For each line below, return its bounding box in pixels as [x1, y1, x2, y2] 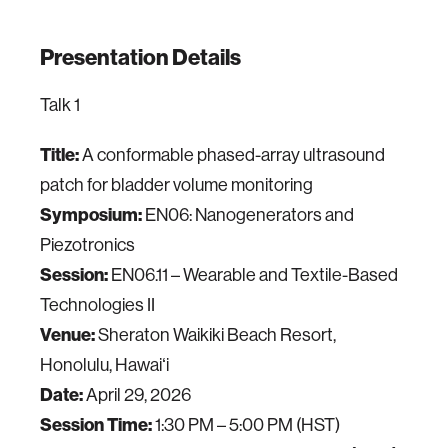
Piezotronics [40, 235, 135, 256]
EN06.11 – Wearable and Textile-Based [108, 265, 398, 286]
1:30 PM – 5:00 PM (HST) [152, 415, 340, 436]
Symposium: [40, 204, 142, 227]
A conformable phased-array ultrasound [79, 145, 385, 166]
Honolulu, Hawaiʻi [40, 355, 169, 376]
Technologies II [40, 295, 155, 316]
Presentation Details [40, 44, 241, 72]
